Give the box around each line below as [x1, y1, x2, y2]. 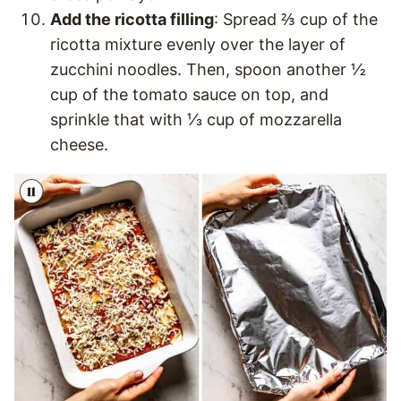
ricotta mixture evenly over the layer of [50, 35, 346, 54]
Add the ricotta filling [50, 10, 214, 29]
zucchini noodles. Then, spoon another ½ [50, 60, 366, 79]
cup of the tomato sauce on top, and [50, 85, 328, 104]
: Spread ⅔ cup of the [214, 10, 378, 29]
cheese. [50, 135, 108, 154]
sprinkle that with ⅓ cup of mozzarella [50, 110, 342, 129]
